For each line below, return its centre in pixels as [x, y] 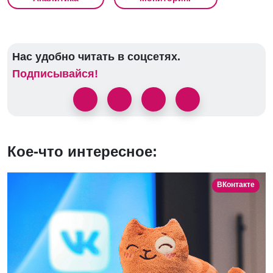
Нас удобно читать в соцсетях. [96, 57]
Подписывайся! [55, 74]
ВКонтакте [236, 185]
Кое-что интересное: [82, 152]
